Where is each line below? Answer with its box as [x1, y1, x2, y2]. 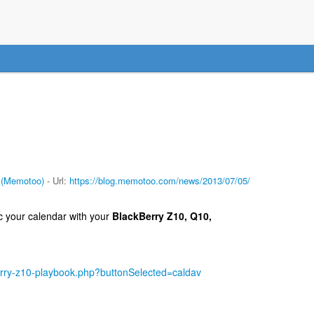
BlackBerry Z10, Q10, [111, 208, 212, 223]
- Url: [43, 173, 69, 187]
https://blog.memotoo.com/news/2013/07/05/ [69, 173, 250, 187]
